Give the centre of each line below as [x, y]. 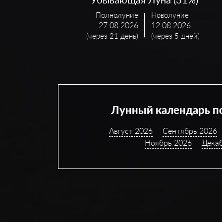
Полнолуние [117, 15]
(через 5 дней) [176, 35]
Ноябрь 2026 [168, 143]
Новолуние [170, 15]
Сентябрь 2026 [190, 131]
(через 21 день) [112, 35]
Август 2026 [131, 131]
